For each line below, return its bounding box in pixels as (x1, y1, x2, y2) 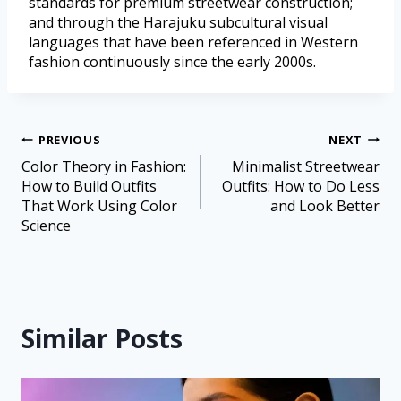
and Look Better (270, 195, 380, 216)
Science (21, 215, 71, 235)
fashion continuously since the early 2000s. (29, 51, 316, 72)
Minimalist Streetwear (232, 156, 380, 176)
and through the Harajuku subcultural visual (29, 12, 328, 32)
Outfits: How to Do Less (222, 175, 380, 196)
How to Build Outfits (21, 175, 157, 196)
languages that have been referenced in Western (29, 31, 358, 52)
